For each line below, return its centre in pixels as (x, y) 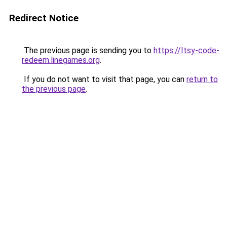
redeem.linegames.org (61, 60)
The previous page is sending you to (88, 50)
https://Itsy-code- (186, 50)
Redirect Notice (44, 18)
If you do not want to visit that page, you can (104, 79)
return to (202, 79)
